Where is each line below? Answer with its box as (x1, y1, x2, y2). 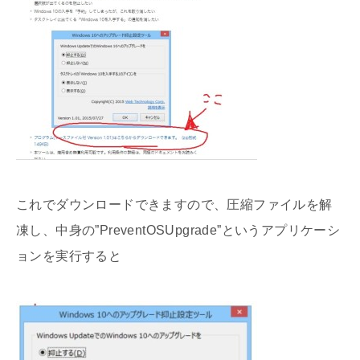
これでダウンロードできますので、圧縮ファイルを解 (16, 198, 333, 212)
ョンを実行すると (16, 249, 122, 264)
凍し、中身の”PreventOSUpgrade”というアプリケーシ (16, 223, 341, 238)
